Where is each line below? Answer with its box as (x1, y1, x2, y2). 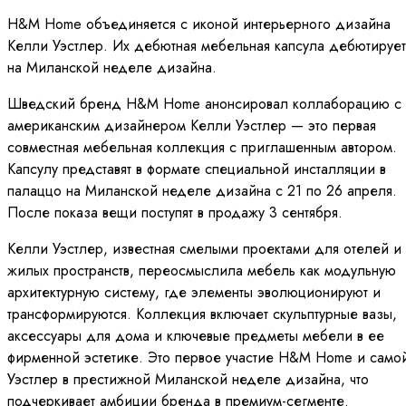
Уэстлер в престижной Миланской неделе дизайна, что (7, 368, 369, 390)
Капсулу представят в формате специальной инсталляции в (7, 158, 386, 179)
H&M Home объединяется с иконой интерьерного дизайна (7, 13, 391, 34)
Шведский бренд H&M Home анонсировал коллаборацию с (7, 92, 401, 114)
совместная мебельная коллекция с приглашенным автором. (7, 136, 397, 158)
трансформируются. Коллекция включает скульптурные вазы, (7, 303, 397, 324)
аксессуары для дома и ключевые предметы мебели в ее (7, 324, 384, 346)
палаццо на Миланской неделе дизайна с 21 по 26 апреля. (7, 179, 397, 201)
